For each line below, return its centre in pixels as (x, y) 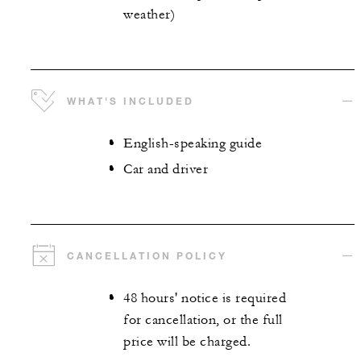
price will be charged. (187, 341)
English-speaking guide (193, 143)
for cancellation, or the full (203, 320)
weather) (149, 15)
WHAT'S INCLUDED (131, 100)
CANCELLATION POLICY (147, 255)
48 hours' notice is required (205, 298)
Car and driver (166, 170)
